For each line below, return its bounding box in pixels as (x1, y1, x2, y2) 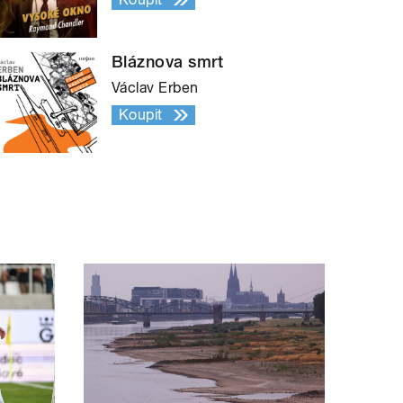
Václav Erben (112, 79, 199, 97)
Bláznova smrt (112, 52, 224, 72)
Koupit (119, 106, 163, 124)
